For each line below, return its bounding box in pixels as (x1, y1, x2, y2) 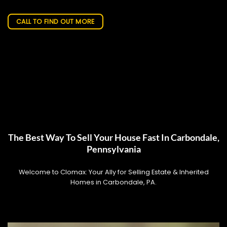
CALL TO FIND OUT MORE (16, 17, 95, 26)
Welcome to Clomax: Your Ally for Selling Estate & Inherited (18, 167, 209, 176)
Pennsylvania (86, 143, 141, 155)
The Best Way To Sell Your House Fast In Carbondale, (8, 132, 219, 143)
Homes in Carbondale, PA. (70, 177, 157, 186)
